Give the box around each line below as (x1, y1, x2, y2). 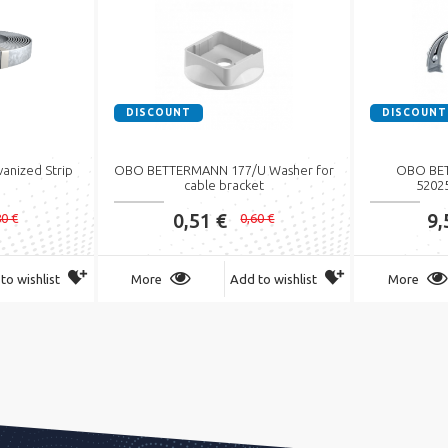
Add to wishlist (229, 272, 317, 286)
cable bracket (183, 178, 264, 192)
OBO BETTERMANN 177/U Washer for (113, 163, 334, 177)
